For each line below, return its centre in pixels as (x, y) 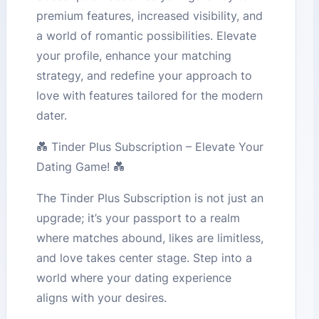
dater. (52, 116)
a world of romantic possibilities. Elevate (147, 36)
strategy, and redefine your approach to (145, 76)
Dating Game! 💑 (81, 167)
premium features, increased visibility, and (150, 16)
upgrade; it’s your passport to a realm (138, 218)
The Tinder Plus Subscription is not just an (150, 198)
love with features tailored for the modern (150, 96)
